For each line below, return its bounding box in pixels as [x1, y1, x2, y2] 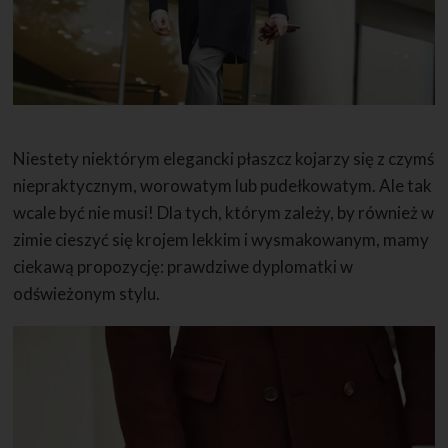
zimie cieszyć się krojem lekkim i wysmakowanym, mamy [13, 228, 430, 250]
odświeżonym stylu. [13, 282, 161, 304]
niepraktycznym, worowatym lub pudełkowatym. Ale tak [13, 174, 433, 196]
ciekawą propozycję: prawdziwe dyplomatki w [13, 255, 354, 277]
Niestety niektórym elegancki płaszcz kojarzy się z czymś [13, 147, 435, 169]
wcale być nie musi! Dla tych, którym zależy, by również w [13, 201, 435, 223]
